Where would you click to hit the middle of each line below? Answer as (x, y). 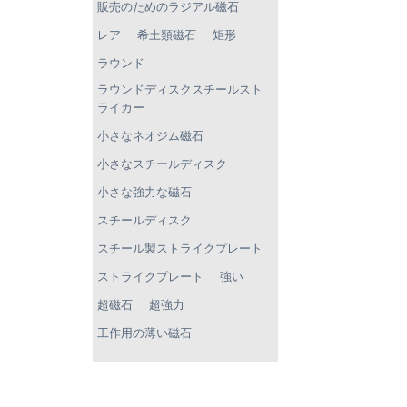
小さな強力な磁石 (144, 192)
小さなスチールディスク (162, 164)
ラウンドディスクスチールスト (180, 89)
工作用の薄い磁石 (144, 333)
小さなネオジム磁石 (150, 135)
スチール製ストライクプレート (180, 248)
